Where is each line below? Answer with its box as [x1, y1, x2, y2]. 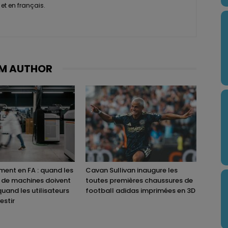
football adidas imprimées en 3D [85, 185, 195, 195]
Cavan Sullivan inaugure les [85, 165, 178, 175]
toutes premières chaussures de [85, 175, 193, 185]
